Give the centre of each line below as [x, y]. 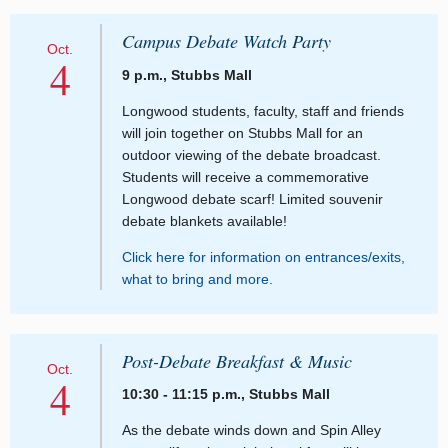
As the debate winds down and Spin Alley [251, 429]
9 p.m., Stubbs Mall [187, 74]
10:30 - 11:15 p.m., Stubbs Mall [226, 393]
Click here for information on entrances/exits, [263, 256]
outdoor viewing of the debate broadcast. [251, 154]
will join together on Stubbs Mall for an [242, 132]
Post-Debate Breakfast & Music [237, 360]
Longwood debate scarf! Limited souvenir [252, 198]
